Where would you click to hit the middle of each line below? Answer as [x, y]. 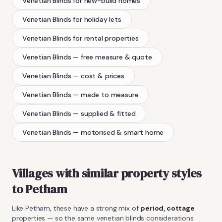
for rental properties [106, 38]
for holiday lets [97, 19]
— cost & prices [99, 76]
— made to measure [106, 94]
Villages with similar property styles [107, 173]
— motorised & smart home [118, 132]
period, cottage [167, 208]
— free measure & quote [112, 57]
